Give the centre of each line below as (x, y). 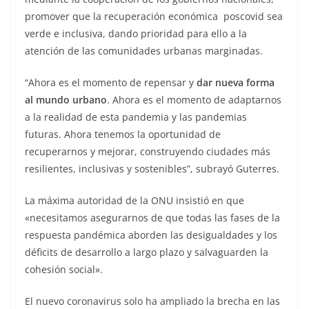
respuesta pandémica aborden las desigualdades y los (151, 235)
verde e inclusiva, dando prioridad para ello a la (136, 33)
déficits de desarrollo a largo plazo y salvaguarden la (147, 252)
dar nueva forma (236, 82)
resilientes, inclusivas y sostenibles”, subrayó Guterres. (152, 168)
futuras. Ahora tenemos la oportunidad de (123, 134)
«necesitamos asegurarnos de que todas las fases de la (152, 217)
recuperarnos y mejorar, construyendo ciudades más (148, 151)
